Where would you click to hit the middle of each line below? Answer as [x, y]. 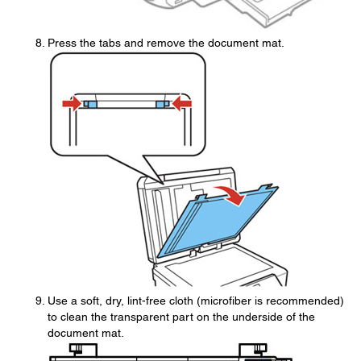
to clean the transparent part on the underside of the [181, 316]
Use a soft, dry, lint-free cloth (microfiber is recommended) [196, 300]
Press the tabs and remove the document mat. [166, 42]
